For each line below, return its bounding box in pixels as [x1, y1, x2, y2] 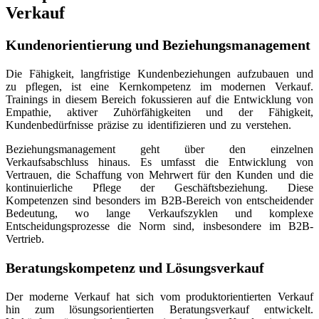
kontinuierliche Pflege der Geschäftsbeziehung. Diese [6, 181, 313, 194]
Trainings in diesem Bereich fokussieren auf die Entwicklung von [6, 93, 313, 105]
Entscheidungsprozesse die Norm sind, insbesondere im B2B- [6, 219, 313, 232]
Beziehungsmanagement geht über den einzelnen [6, 142, 313, 155]
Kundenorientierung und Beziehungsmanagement [6, 36, 310, 53]
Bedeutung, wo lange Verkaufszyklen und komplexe [6, 206, 313, 219]
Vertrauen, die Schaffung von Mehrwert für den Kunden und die [6, 168, 313, 181]
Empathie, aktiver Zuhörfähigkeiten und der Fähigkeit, [6, 105, 313, 118]
